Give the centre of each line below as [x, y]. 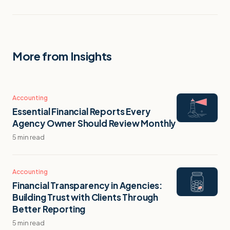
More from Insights [62, 56]
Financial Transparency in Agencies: [88, 185]
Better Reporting [49, 209]
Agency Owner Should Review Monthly [94, 123]
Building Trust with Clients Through [85, 197]
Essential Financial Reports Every [81, 111]
